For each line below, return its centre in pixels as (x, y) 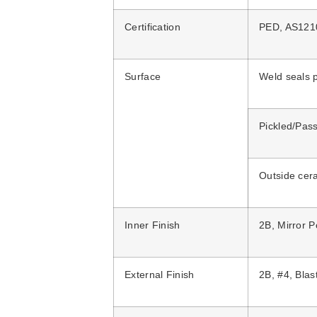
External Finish (160, 275)
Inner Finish (154, 226)
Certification (152, 28)
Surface (143, 77)
